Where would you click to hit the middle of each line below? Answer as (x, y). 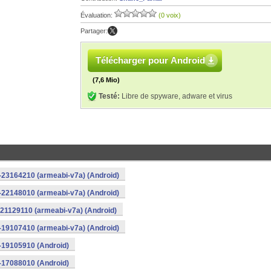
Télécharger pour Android (150, 60)
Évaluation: (97, 15)
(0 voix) (170, 15)
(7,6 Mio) (106, 80)
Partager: (94, 31)
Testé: (109, 96)
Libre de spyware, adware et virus (176, 96)
